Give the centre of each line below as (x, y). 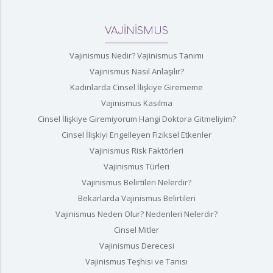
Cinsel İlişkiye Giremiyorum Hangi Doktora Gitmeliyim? (136, 119)
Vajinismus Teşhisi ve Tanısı (136, 261)
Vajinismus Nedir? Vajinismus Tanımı (136, 55)
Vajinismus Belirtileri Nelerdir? (136, 182)
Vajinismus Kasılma (136, 103)
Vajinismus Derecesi (136, 245)
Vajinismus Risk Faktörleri (136, 150)
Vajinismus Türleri (136, 166)
